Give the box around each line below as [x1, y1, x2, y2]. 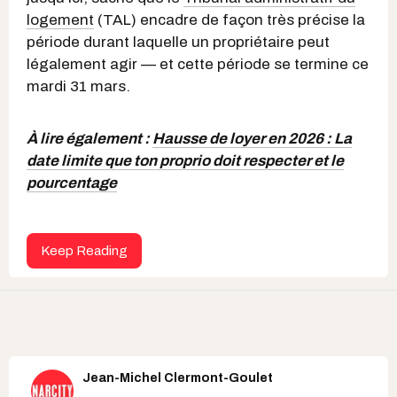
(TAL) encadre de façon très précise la [94, 11, 365, 28]
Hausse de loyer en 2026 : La [152, 129, 352, 147]
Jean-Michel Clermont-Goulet [82, 370, 273, 385]
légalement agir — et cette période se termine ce [27, 55, 369, 73]
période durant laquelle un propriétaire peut [27, 33, 330, 51]
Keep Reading [41, 243, 128, 258]
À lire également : [27, 129, 152, 147]
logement [27, 11, 94, 28]
